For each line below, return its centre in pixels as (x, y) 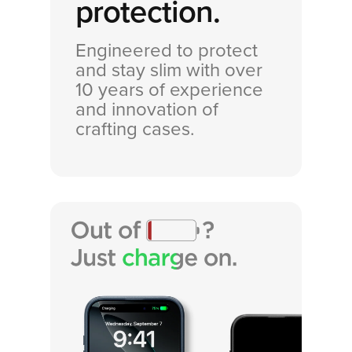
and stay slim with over (169, 71)
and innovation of (147, 110)
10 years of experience (169, 90)
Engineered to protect (167, 51)
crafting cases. (135, 130)
